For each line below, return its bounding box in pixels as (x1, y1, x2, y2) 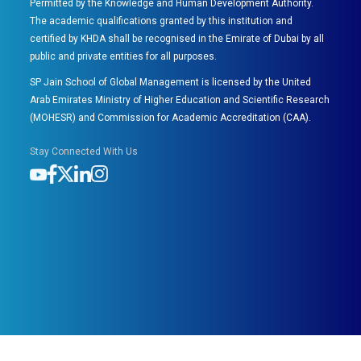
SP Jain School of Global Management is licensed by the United (30, 77, 312, 89)
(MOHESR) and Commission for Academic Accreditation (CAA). (30, 112, 312, 124)
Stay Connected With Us (30, 146, 139, 158)
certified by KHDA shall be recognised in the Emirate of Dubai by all (30, 33, 325, 45)
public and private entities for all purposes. (30, 51, 218, 63)
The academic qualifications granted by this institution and (30, 15, 293, 27)
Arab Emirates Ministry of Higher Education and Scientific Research (30, 94, 330, 106)
